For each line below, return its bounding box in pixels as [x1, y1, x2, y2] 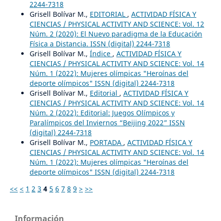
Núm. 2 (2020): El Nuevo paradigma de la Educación [29, 29, 202, 38]
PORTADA [89, 137, 123, 147]
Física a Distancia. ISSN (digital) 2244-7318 [29, 38, 170, 48]
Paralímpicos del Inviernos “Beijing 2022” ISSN [29, 117, 185, 127]
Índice [89, 48, 112, 58]
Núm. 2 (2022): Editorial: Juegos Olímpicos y [29, 108, 175, 117]
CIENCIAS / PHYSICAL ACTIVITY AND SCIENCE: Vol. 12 [29, 19, 204, 29]
